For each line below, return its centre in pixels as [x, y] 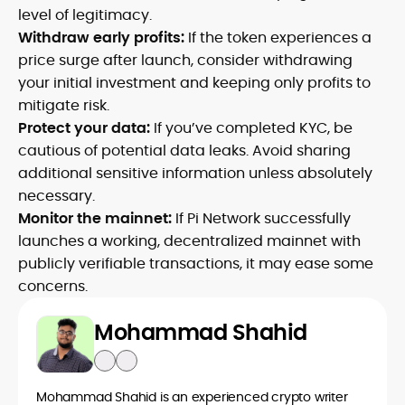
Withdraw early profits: [101, 38]
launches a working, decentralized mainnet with [189, 241]
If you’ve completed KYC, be [251, 128]
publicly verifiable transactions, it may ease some [196, 264]
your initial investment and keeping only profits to [194, 83]
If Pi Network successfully [261, 218]
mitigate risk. [64, 105]
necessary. [57, 196]
